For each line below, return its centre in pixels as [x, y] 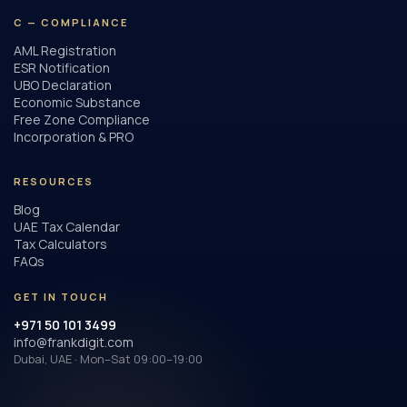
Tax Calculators [60, 244]
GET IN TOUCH [61, 297]
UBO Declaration [63, 85]
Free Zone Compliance [82, 119]
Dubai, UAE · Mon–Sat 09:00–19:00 [108, 359]
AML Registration [65, 50]
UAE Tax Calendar [67, 227]
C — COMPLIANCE [71, 22]
